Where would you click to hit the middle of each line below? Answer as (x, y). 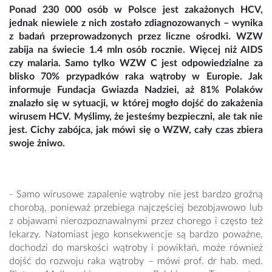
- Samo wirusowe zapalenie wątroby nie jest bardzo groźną (136, 195)
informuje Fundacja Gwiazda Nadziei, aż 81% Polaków (136, 90)
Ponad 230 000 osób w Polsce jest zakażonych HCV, (136, 10)
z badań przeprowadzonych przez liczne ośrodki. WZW (136, 37)
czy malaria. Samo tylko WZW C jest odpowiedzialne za (136, 63)
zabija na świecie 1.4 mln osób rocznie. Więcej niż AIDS (136, 50)
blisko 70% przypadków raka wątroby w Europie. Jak (136, 77)
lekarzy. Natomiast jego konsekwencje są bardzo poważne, (136, 235)
